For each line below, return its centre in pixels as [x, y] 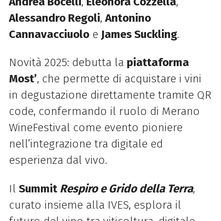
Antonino [128, 18]
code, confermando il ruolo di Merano [104, 111]
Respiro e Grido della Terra [126, 188]
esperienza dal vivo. [58, 160]
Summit [39, 188]
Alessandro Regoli [54, 18]
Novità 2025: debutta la [68, 63]
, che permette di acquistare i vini [119, 79]
